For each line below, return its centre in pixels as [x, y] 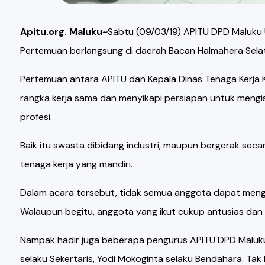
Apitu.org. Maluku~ [64, 32]
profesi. [36, 117]
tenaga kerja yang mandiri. [76, 164]
